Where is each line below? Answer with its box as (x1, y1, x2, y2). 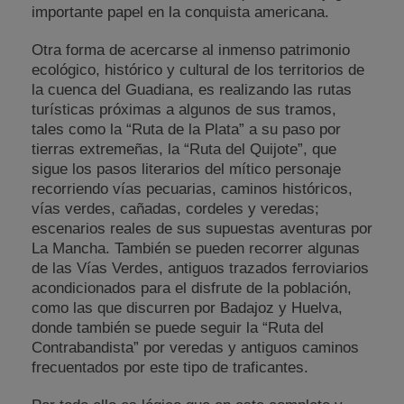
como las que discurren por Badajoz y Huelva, (32, 299, 343, 317)
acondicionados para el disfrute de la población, (32, 280, 352, 298)
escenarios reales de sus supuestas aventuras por (32, 220, 372, 238)
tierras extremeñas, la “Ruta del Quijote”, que (32, 141, 336, 159)
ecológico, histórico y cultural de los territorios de (32, 61, 364, 79)
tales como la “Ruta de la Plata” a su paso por (32, 121, 341, 139)
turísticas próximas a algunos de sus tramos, (32, 101, 336, 119)
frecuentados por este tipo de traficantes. (32, 359, 308, 377)
